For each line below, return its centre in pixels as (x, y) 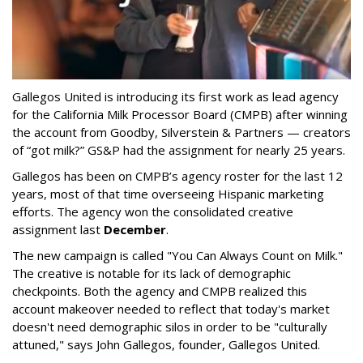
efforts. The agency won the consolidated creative (153, 212)
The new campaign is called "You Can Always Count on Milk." (177, 256)
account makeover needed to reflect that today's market (171, 309)
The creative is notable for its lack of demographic (152, 273)
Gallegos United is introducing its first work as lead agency (175, 97)
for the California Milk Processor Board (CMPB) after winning (180, 115)
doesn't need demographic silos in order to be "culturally (170, 327)
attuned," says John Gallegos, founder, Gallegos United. (168, 345)
